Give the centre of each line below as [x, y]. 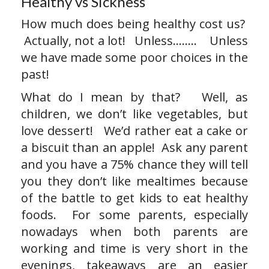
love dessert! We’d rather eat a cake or [134, 131]
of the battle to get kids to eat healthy [134, 198]
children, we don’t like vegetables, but [134, 114]
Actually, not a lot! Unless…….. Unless [134, 41]
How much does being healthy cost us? [134, 24]
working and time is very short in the [134, 248]
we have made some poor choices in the [134, 57]
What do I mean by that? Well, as [134, 97]
